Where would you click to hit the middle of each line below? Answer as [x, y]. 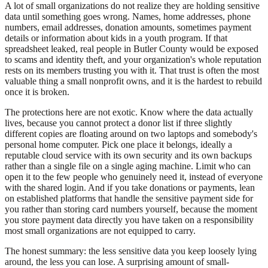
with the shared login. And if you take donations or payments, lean [130, 188]
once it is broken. [37, 92]
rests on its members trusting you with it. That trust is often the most [132, 71]
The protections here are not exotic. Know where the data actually [129, 112]
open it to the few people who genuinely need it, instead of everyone [134, 177]
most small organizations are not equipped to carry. [100, 231]
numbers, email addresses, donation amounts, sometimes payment [128, 28]
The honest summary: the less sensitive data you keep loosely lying [131, 251]
